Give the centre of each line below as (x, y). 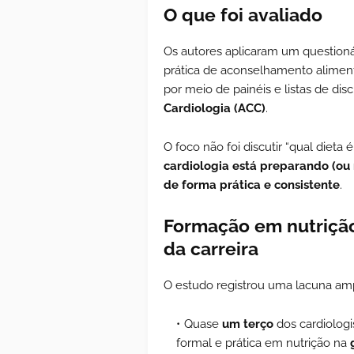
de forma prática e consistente (252, 185)
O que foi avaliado (243, 14)
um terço (248, 324)
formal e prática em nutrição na (263, 343)
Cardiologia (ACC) (215, 108)
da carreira (211, 248)
